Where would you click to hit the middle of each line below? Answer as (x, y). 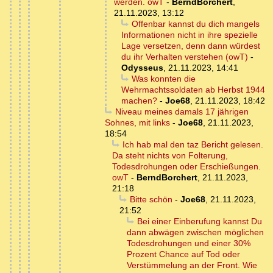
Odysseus (142, 68)
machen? (139, 101)
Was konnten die (163, 79)
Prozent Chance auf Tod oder (183, 254)
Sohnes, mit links (137, 123)
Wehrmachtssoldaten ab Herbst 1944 (193, 90)
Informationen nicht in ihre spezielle (190, 35)
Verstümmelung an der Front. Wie (192, 265)
